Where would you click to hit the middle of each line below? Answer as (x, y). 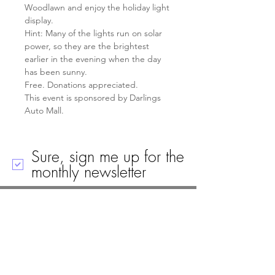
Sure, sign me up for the (108, 156)
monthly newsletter (89, 172)
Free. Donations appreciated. (81, 84)
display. (39, 20)
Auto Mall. (44, 110)
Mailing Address (98, 236)
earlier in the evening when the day (94, 59)
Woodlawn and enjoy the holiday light (98, 7)
